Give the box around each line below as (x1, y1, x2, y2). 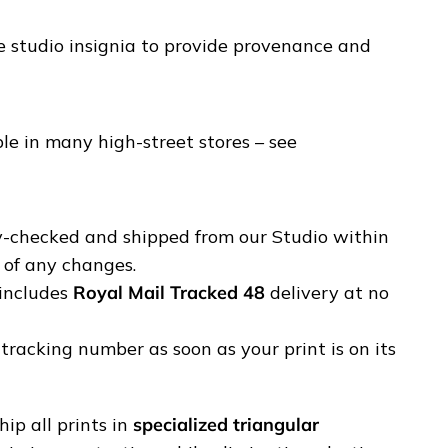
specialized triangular (133, 413, 319, 437)
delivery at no (265, 281, 389, 305)
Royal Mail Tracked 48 (73, 281, 265, 305)
